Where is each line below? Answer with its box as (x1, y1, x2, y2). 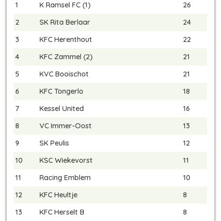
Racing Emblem (39, 173, 91, 183)
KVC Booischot (39, 69, 89, 79)
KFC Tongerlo (39, 86, 83, 96)
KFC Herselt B (39, 207, 84, 217)
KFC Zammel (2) (39, 52, 93, 62)
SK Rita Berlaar (39, 17, 90, 27)
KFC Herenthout (39, 35, 92, 44)
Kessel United (39, 104, 84, 113)
